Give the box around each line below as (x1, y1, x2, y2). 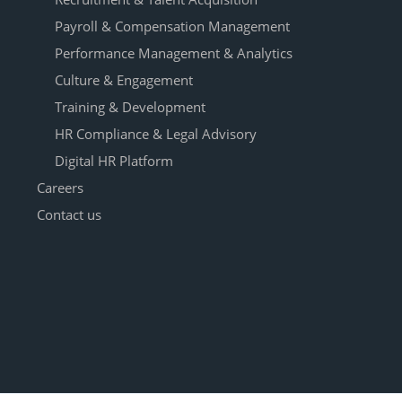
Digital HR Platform (54, 152, 173, 170)
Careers (36, 179, 83, 197)
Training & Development (54, 98, 205, 117)
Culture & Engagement (54, 71, 193, 90)
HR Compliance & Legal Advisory (54, 125, 257, 144)
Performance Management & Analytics (54, 44, 293, 63)
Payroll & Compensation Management (54, 17, 290, 36)
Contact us (36, 205, 101, 224)
